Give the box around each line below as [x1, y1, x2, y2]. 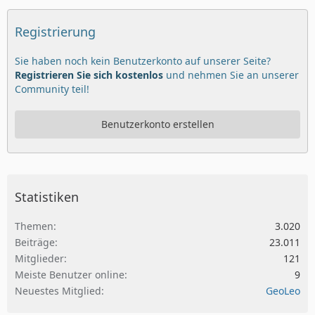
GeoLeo [266, 284, 300, 298]
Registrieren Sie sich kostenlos [15, 68, 163, 82]
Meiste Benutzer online [15, 268, 124, 282]
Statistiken [15, 188, 79, 206]
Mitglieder [15, 252, 64, 266]
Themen [15, 219, 53, 233]
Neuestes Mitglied [15, 284, 101, 298]
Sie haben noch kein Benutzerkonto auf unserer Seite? [15, 54, 271, 68]
